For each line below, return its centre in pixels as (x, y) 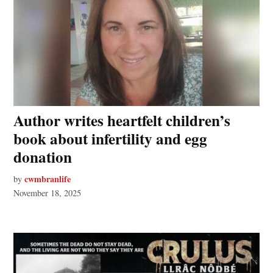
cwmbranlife (48, 179)
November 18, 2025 (48, 193)
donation (43, 157)
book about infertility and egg (111, 138)
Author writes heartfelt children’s (122, 120)
